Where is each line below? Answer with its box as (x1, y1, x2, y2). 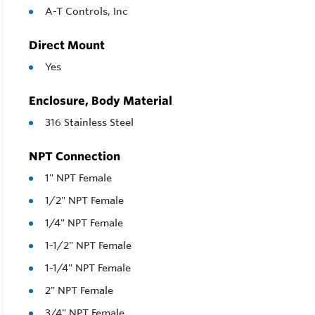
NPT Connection (29, 149, 120, 164)
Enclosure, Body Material (29, 94, 172, 108)
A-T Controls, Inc (45, 5, 128, 18)
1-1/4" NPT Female (45, 262, 131, 275)
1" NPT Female (45, 172, 112, 185)
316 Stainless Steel (45, 116, 134, 129)
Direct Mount (29, 38, 105, 53)
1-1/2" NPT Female (45, 239, 131, 252)
